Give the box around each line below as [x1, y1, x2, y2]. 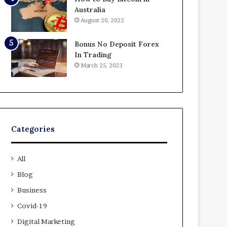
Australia [74, 5, 106, 14]
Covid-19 [17, 201, 48, 210]
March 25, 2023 [81, 61, 123, 69]
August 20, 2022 [81, 16, 125, 24]
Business [17, 185, 47, 194]
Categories [11, 124, 55, 134]
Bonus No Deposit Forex [74, 39, 160, 49]
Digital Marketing [17, 217, 75, 225]
